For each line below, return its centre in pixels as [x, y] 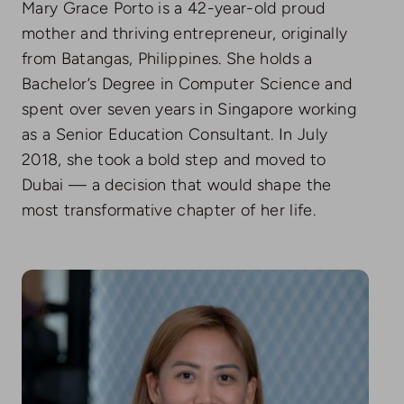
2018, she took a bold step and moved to [174, 160]
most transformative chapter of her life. [168, 211]
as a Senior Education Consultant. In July [174, 135]
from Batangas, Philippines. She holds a [167, 59]
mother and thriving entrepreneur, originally [184, 34]
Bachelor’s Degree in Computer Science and [187, 84]
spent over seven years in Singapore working [188, 110]
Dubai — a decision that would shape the [176, 185]
